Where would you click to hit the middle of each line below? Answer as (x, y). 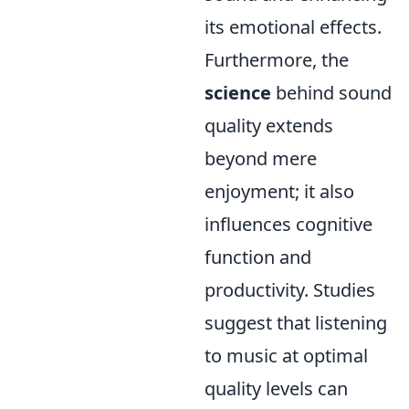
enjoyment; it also (279, 191)
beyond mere (261, 158)
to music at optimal (286, 356)
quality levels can (276, 388)
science (238, 93)
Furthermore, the (277, 60)
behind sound (331, 93)
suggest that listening (296, 323)
